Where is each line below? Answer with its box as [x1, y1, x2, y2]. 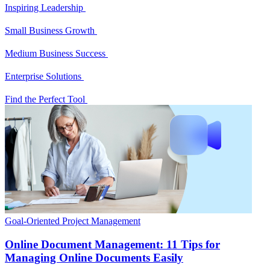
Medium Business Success [5, 48, 108, 59]
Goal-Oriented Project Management [5, 216, 140, 227]
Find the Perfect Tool [5, 94, 87, 105]
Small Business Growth [5, 25, 97, 36]
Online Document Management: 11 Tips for [5, 238, 220, 251]
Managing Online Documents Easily [5, 251, 183, 265]
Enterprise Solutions [5, 71, 84, 82]
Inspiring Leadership [5, 2, 86, 13]
